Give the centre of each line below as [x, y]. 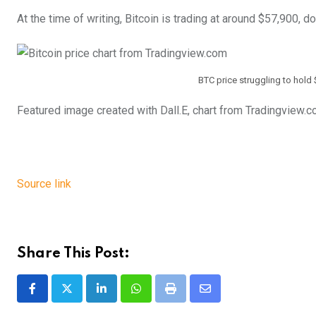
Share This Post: [73, 254]
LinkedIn [122, 297]
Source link [44, 184]
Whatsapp [160, 297]
